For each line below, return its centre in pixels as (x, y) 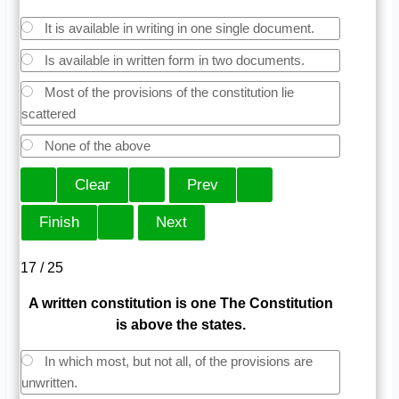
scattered (49, 113)
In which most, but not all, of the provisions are (177, 361)
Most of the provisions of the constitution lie (168, 92)
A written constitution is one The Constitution (180, 303)
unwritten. (50, 382)
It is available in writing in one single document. (178, 28)
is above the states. (180, 324)
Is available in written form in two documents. (173, 60)
